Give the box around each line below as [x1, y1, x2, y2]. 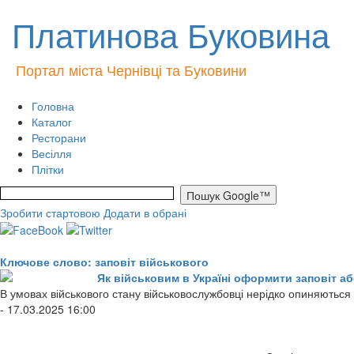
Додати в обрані [104, 205, 186, 220]
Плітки [32, 161, 64, 177]
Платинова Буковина [12, 10, 330, 58]
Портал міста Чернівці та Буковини [16, 59, 247, 80]
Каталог [32, 114, 72, 130]
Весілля [32, 145, 72, 161]
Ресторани [32, 130, 86, 145]
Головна [32, 98, 74, 114]
